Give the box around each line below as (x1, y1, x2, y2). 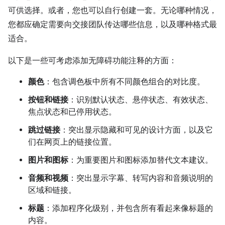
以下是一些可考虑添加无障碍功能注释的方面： (8, 56, 177, 66)
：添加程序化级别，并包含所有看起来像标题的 (44, 203, 213, 214)
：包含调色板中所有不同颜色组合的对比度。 (44, 77, 205, 87)
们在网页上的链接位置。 (28, 137, 117, 148)
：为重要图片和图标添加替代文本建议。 (68, 155, 213, 166)
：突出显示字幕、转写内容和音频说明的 (68, 173, 213, 184)
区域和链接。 (28, 185, 76, 196)
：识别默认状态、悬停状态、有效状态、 (68, 95, 213, 105)
